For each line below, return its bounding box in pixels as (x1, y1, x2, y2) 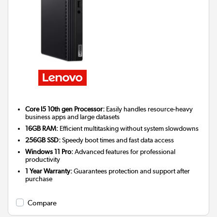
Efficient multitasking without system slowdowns (58, 124, 199, 133)
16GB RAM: (25, 124, 59, 133)
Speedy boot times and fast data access (61, 136, 174, 144)
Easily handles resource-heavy (105, 105, 193, 113)
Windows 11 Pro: (25, 148, 74, 156)
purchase (25, 175, 53, 183)
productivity (25, 155, 61, 164)
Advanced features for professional (73, 148, 176, 156)
